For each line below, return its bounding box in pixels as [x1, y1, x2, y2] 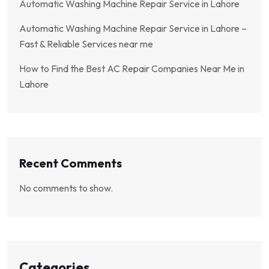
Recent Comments [19, 155, 122, 171]
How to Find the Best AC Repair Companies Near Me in [19, 62, 244, 75]
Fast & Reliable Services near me [19, 38, 153, 50]
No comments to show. [19, 182, 113, 195]
